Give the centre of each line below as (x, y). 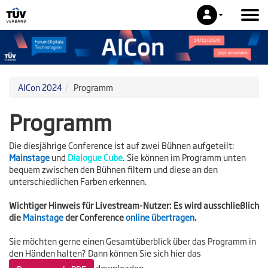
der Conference (95, 217)
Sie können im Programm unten (186, 157)
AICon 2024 (40, 87)
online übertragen (160, 217)
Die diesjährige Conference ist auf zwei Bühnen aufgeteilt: (122, 145)
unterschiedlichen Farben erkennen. (78, 181)
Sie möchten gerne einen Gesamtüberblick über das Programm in (133, 241)
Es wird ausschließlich (216, 205)
